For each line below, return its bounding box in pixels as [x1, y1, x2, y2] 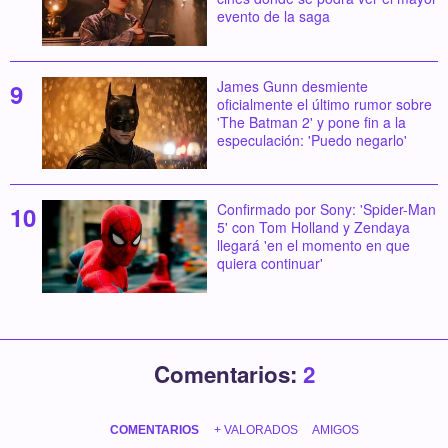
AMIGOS [311, 422, 359, 437]
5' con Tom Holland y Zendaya [216, 217, 410, 238]
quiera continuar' [216, 253, 323, 274]
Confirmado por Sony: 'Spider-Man [216, 199, 436, 220]
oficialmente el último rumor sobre [216, 93, 432, 114]
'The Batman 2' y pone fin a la [216, 111, 406, 132]
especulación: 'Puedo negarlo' [216, 129, 407, 150]
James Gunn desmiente [216, 75, 368, 96]
